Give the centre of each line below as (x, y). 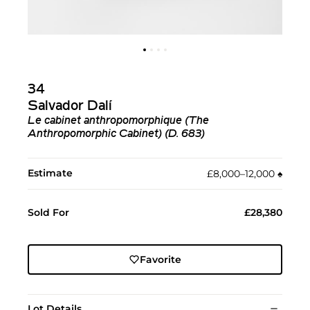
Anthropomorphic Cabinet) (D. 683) (116, 134)
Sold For (48, 212)
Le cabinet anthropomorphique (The (118, 121)
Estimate (50, 173)
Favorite (160, 259)
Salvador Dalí (70, 107)
